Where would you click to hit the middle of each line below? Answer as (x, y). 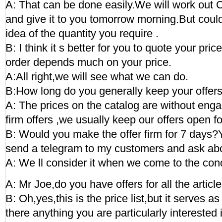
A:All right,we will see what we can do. (97, 77)
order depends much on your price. (88, 62)
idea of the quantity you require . (82, 33)
